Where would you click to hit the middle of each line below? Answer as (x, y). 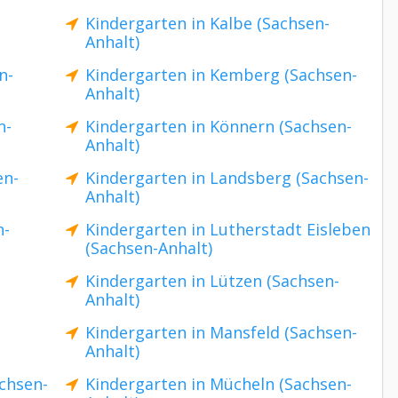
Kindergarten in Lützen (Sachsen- (212, 281)
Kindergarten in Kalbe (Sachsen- (207, 23)
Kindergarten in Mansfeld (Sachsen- (221, 332)
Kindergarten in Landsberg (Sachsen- (227, 178)
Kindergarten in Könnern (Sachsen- (219, 126)
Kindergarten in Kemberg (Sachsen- (221, 75)
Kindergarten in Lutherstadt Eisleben (228, 229)
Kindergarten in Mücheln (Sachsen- (219, 384)
